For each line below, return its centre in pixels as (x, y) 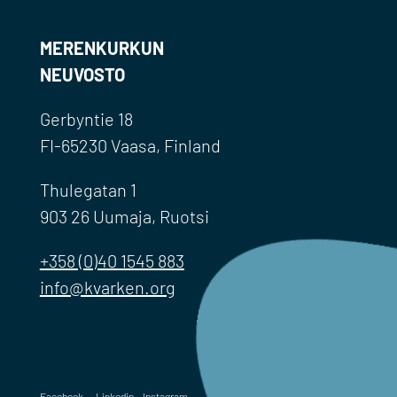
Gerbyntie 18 (86, 119)
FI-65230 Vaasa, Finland (130, 146)
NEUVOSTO (82, 75)
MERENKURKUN (101, 48)
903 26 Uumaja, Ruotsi (124, 217)
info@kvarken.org (107, 288)
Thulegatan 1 (88, 190)
